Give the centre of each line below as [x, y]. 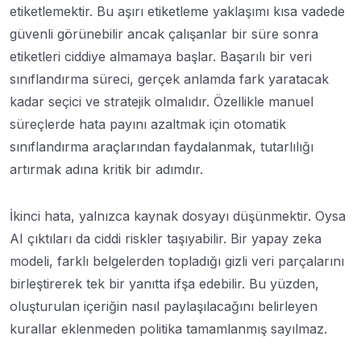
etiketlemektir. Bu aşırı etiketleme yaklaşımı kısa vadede [177, 11]
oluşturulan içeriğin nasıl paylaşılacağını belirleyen [164, 306]
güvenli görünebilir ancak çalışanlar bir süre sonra [164, 33]
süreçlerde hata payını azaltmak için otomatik [148, 124]
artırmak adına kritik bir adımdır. [106, 169]
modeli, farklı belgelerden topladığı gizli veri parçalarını [177, 261]
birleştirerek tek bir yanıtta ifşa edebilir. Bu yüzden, [164, 283]
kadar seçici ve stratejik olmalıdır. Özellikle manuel [162, 101]
